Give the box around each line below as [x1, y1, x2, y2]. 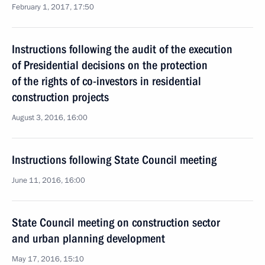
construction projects [12, 90, 109, 104]
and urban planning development [12, 231, 165, 245]
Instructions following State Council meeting [12, 153, 216, 167]
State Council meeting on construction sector [12, 215, 220, 230]
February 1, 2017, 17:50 [12, 2, 94, 12]
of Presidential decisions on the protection [12, 58, 208, 72]
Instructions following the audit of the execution [12, 42, 232, 56]
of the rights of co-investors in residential [12, 74, 201, 88]
